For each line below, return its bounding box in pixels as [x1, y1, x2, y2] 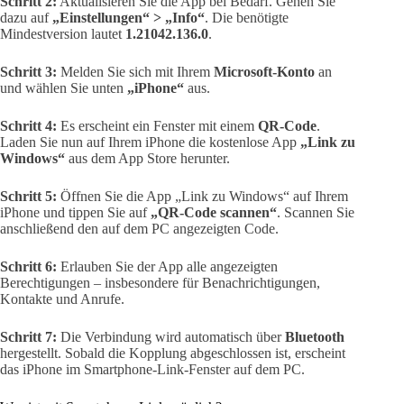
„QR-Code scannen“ [151, 205, 277, 221]
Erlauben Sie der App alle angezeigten [57, 259, 278, 275]
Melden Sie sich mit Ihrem [57, 64, 214, 80]
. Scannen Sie [277, 205, 354, 221]
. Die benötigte [205, 10, 289, 26]
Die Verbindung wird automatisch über [57, 329, 285, 345]
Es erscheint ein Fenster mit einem [57, 118, 258, 134]
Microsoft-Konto [214, 64, 315, 80]
